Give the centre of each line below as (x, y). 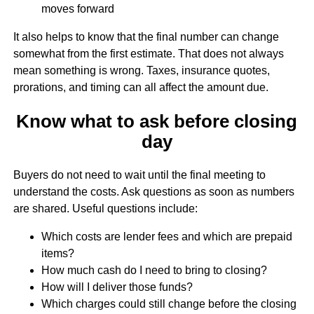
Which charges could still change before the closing (169, 303)
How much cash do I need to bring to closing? (154, 270)
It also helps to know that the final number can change (146, 37)
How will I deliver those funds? (117, 287)
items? (57, 253)
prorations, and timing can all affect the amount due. (141, 88)
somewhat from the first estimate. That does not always (148, 54)
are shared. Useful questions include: (105, 208)
